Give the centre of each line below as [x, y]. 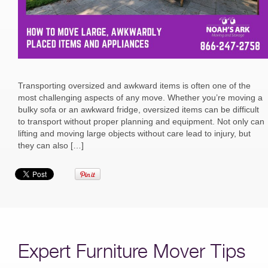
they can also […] [51, 145]
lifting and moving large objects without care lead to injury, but [134, 133]
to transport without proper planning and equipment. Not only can [141, 121]
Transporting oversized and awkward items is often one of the [134, 85]
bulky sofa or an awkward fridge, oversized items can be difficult [138, 109]
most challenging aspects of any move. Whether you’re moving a [140, 97]
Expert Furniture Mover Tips [132, 250]
